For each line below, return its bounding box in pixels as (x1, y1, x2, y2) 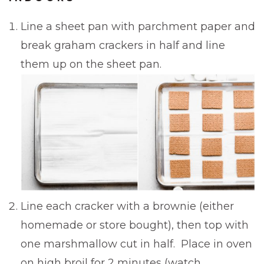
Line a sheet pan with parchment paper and (21, 19, 255, 33)
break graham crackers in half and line (21, 38, 225, 52)
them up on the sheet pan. (21, 57, 161, 71)
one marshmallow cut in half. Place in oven (21, 237, 252, 250)
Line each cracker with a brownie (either (21, 199, 234, 213)
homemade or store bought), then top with (21, 218, 249, 232)
